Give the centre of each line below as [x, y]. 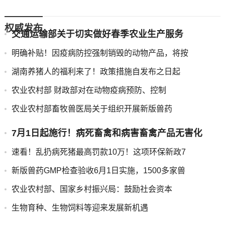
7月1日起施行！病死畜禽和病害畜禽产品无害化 [107, 133]
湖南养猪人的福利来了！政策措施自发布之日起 [96, 72]
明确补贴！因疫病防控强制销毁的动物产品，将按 [100, 53]
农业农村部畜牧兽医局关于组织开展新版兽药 [92, 109]
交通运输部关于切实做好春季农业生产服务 [97, 34]
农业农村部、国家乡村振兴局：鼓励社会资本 [92, 189]
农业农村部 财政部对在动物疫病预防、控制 [89, 90]
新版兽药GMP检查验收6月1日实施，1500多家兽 [98, 171]
